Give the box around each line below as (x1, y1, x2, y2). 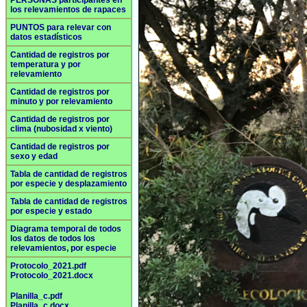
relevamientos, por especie (10, 243, 116, 253)
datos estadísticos (10, 32, 82, 42)
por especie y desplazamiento (10, 179, 127, 188)
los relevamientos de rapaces (10, 5, 126, 14)
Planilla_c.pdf (10, 291, 62, 301)
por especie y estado (10, 206, 92, 216)
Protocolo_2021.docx (10, 271, 93, 280)
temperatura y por (10, 60, 81, 69)
